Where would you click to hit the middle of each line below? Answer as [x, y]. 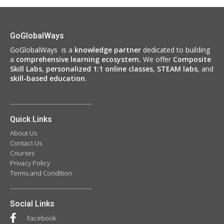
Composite [192, 59]
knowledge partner [108, 49]
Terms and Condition [41, 173]
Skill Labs [26, 68]
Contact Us [26, 143]
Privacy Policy [30, 163]
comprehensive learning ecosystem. [79, 59]
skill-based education [47, 78]
